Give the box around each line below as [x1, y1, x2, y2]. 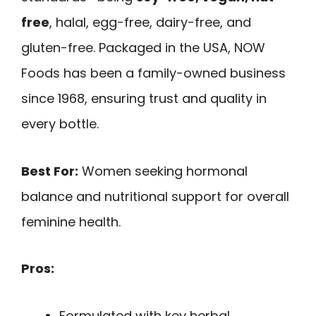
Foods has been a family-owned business [21, 63, 286, 82]
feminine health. [21, 212, 121, 231]
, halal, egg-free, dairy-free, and [49, 13, 251, 31]
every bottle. [21, 114, 99, 133]
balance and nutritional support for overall [21, 187, 289, 205]
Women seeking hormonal [78, 162, 248, 180]
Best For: [21, 162, 78, 180]
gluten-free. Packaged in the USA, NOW [21, 38, 265, 56]
